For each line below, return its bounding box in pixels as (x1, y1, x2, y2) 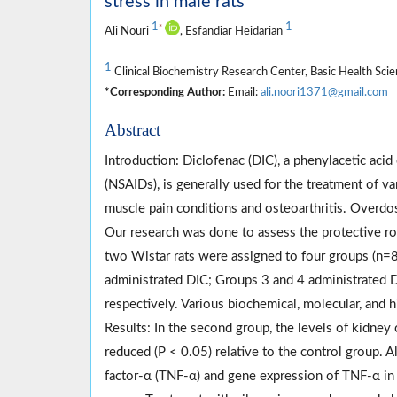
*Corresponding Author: (105, 87, 225, 98)
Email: (225, 87, 261, 98)
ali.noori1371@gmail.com (261, 87, 388, 98)
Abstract (105, 121, 160, 140)
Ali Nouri (105, 26, 152, 37)
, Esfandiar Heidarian (180, 26, 285, 37)
